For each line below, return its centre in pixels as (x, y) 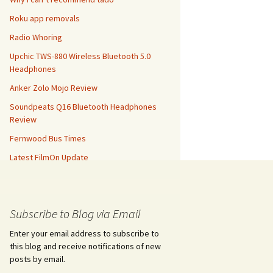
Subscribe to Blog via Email (75, 214)
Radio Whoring (36, 37)
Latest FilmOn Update (49, 157)
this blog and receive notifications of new (85, 246)
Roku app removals (45, 18)
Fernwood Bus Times (48, 138)
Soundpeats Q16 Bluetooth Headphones (83, 107)
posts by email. (37, 259)
